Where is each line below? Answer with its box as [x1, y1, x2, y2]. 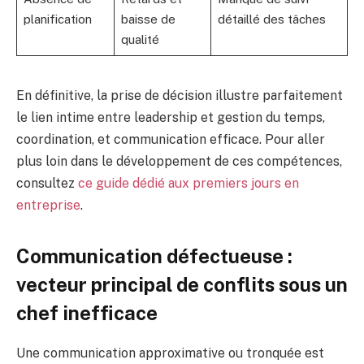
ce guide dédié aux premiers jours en [78, 175, 299, 191]
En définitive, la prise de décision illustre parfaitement [16, 87, 343, 103]
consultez [16, 175, 78, 191]
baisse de [120, 11, 175, 26]
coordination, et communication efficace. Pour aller [16, 131, 325, 147]
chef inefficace [16, 301, 158, 325]
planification [23, 11, 92, 26]
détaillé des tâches [217, 11, 326, 26]
